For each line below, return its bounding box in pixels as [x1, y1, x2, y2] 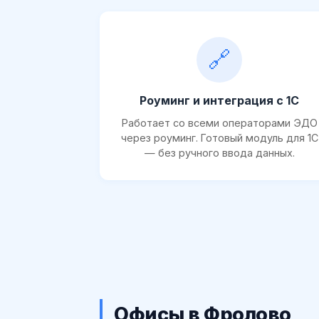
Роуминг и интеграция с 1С [140, 93, 299, 108]
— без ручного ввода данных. [144, 146, 295, 159]
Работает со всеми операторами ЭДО [121, 116, 318, 129]
